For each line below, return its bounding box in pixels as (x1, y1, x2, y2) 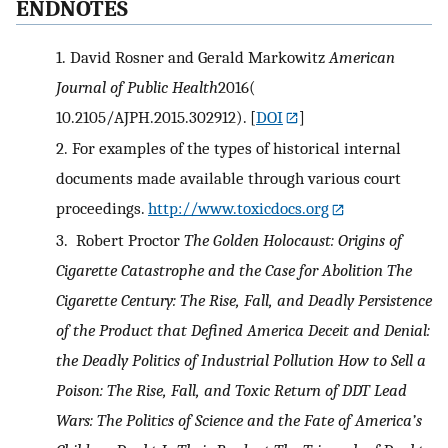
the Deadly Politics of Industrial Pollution (56, 350, 334, 371)
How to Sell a (338, 350, 426, 371)
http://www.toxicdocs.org (148, 198, 329, 219)
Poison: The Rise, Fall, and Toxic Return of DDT (56, 380, 370, 401)
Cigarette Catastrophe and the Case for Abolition (56, 260, 383, 281)
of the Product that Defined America (56, 320, 304, 341)
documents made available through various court (56, 168, 401, 189)
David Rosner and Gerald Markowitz (69, 46, 329, 67)
